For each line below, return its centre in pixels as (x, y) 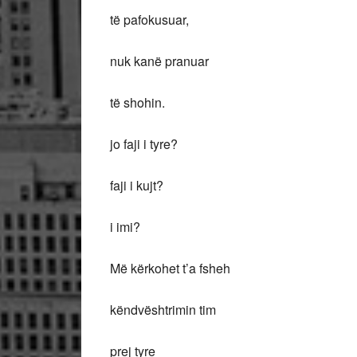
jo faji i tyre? (144, 144)
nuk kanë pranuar (159, 61)
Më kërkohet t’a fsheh (170, 268)
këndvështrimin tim (163, 310)
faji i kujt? (137, 185)
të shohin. (137, 102)
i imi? (125, 227)
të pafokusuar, (149, 20)
